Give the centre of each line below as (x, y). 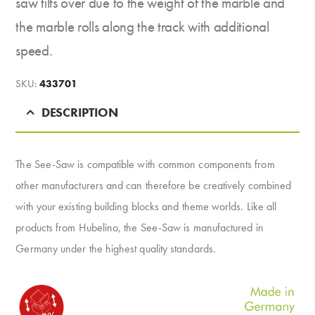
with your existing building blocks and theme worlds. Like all (146, 207)
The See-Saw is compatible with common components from (145, 165)
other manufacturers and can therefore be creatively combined (154, 186)
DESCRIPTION (80, 112)
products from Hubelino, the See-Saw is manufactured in (140, 228)
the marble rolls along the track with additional (142, 26)
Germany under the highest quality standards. (116, 249)
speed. (34, 50)
